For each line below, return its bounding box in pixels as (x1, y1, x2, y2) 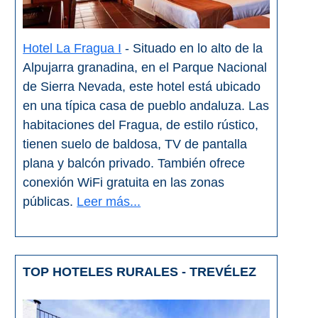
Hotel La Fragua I (23, 41, 122, 56)
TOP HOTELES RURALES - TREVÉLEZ (23, 265, 257, 280)
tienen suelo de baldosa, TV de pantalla (23, 137, 248, 152)
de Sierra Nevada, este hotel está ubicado (23, 79, 261, 94)
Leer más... (77, 194, 141, 209)
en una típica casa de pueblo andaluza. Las (23, 99, 270, 114)
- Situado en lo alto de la (121, 41, 263, 56)
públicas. (23, 194, 77, 209)
